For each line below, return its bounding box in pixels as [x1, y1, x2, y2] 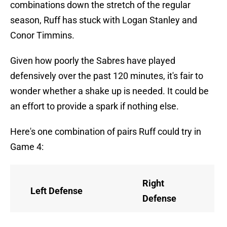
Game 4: [10, 141, 44, 153]
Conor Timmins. [10, 30, 74, 41]
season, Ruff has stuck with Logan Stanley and [10, 15, 197, 26]
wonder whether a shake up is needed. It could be [10, 86, 209, 97]
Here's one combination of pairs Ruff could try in [10, 126, 201, 137]
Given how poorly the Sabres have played [10, 55, 175, 66]
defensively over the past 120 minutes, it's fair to [10, 70, 203, 82]
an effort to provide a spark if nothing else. [10, 101, 179, 112]
